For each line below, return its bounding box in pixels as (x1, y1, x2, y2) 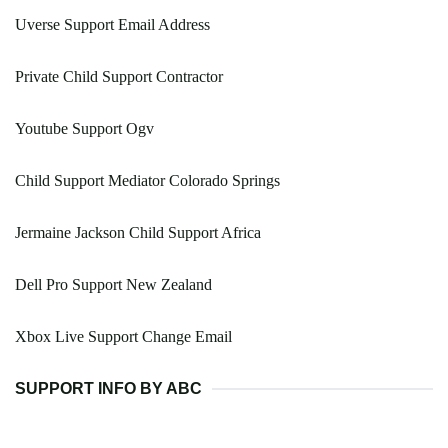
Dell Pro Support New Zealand (15, 276, 212, 294)
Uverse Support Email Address (15, 16, 210, 34)
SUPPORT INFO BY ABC (15, 380, 202, 398)
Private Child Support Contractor (15, 68, 223, 86)
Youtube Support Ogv (15, 120, 154, 138)
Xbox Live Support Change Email (15, 328, 232, 346)
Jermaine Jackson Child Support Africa (15, 224, 261, 242)
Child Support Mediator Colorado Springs (15, 172, 280, 190)
